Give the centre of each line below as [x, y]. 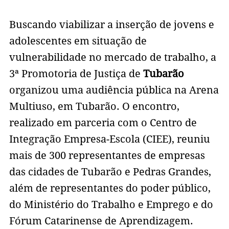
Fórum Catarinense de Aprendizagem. [102, 221]
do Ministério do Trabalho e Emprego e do [111, 205]
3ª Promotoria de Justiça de [76, 74]
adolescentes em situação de [78, 41]
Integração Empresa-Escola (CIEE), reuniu [109, 139]
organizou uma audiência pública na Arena [114, 90]
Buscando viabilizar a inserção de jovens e [111, 25]
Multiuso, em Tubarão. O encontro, [94, 107]
